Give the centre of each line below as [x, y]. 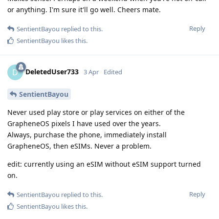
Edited [113, 72]
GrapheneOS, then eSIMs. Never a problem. [79, 146]
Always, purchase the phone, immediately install [87, 135]
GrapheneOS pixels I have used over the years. [84, 124]
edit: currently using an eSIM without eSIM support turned [104, 164]
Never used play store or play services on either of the [96, 112]
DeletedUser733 [52, 72]
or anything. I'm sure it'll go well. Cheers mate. [84, 10]
